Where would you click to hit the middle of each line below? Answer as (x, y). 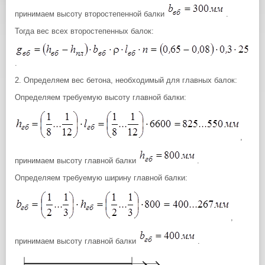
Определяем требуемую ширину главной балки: (101, 178)
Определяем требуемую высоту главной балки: (101, 97)
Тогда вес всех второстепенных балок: (84, 31)
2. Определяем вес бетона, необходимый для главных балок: (126, 80)
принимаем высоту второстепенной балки (91, 14)
